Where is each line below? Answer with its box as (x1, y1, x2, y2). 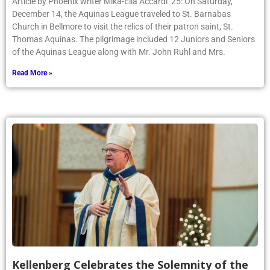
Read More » (12, 69, 52, 78)
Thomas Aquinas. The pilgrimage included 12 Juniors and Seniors (12, 34, 255, 45)
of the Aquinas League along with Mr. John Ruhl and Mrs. (12, 47, 225, 57)
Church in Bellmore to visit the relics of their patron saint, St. (12, 22, 233, 32)
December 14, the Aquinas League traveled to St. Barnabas (12, 9, 231, 19)
